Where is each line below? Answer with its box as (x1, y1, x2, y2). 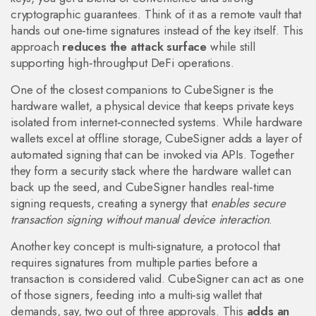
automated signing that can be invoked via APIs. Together (11, 146, 294, 163)
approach (11, 38, 63, 55)
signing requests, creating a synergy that (11, 195, 211, 212)
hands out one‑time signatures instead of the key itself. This (11, 22, 303, 39)
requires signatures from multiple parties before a (11, 254, 257, 271)
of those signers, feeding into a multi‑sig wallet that (11, 286, 262, 303)
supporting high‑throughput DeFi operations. (11, 54, 234, 71)
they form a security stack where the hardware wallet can (11, 162, 291, 179)
